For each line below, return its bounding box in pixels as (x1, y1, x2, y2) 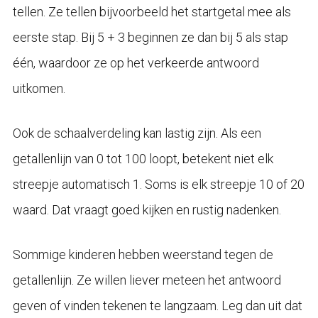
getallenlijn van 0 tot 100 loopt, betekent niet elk (12, 150, 273, 166)
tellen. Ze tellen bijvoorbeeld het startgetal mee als (12, 4, 291, 19)
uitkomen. (12, 80, 65, 96)
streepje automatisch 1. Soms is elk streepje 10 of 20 (12, 176, 305, 192)
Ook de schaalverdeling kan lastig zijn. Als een (12, 125, 261, 141)
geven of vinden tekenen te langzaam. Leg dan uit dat (12, 297, 302, 313)
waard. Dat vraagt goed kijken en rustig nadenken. (12, 202, 281, 217)
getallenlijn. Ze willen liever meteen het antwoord (12, 272, 281, 287)
